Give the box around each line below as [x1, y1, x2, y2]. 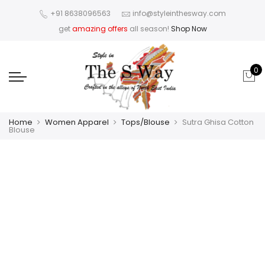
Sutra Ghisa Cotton [182, 116, 254, 128]
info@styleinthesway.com [132, 8, 226, 19]
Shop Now [170, 24, 207, 34]
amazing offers [72, 24, 128, 34]
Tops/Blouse [121, 116, 170, 128]
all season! [127, 24, 171, 34]
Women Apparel [45, 116, 109, 128]
